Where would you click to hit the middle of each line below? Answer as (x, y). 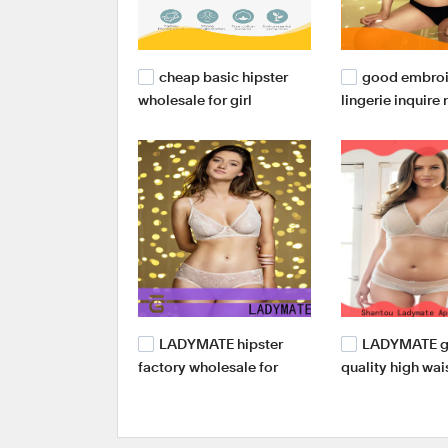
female (161, 388)
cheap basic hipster (223, 77)
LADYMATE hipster (221, 344)
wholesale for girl (195, 101)
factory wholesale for (208, 368)
